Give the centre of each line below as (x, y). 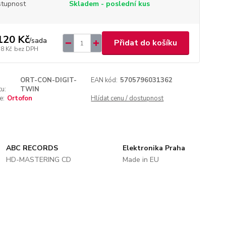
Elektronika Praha (154, 148)
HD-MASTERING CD (39, 160)
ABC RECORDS (32, 148)
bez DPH (26, 49)
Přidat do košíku (145, 43)
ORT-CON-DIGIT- (49, 80)
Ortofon (19, 98)
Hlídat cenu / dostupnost (127, 98)
